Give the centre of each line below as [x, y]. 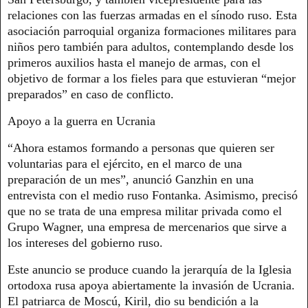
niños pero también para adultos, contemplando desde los [151, 47]
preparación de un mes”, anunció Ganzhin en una [131, 179]
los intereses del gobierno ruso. [85, 242]
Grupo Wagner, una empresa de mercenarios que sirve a [147, 227]
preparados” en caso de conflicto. [91, 95]
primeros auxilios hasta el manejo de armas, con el [134, 63]
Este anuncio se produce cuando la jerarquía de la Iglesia [150, 269]
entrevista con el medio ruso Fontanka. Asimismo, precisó [153, 195]
